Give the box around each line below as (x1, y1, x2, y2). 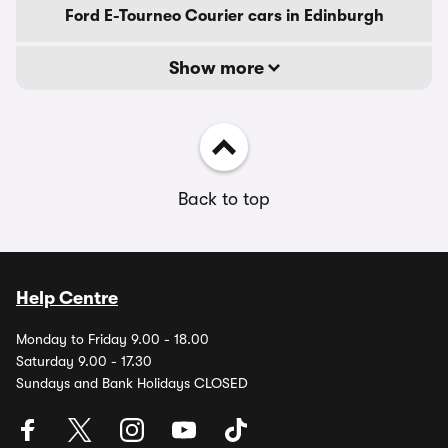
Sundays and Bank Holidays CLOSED (16, 375, 248, 391)
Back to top (178, 189, 270, 209)
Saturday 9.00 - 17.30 (16, 353, 152, 369)
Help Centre (16, 288, 118, 308)
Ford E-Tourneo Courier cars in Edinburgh (64, 7, 384, 25)
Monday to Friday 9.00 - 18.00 (16, 331, 209, 347)
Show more (168, 58, 268, 78)
